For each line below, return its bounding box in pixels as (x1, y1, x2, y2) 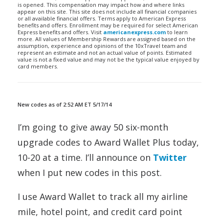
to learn (166, 28, 188, 36)
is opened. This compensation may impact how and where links (18, 1, 184, 8)
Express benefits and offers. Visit (18, 28, 103, 36)
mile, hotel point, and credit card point (18, 206, 182, 218)
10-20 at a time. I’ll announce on (18, 152, 153, 163)
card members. (18, 63, 58, 70)
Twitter (153, 152, 187, 163)
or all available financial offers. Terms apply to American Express (18, 15, 186, 22)
